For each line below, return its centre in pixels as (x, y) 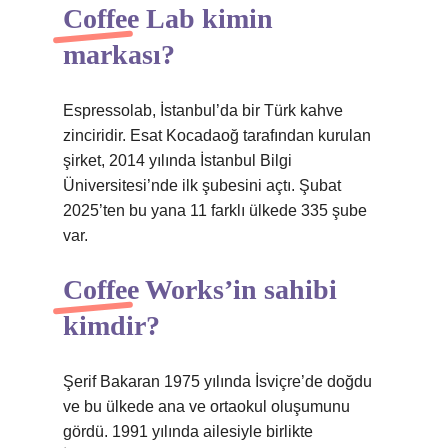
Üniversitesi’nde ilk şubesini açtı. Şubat (202, 185)
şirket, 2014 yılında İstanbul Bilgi (177, 160)
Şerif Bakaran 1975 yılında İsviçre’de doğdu (217, 381)
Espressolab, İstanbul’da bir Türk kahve (203, 110)
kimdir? (111, 325)
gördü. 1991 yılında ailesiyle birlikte (188, 431)
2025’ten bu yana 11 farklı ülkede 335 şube (215, 210)
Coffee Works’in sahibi (200, 289)
